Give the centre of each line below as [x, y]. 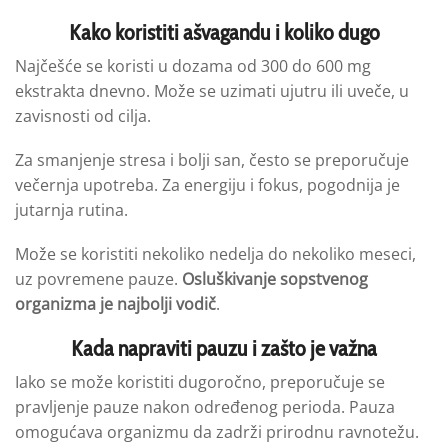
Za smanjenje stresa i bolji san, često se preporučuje [212, 159]
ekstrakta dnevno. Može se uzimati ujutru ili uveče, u [212, 91]
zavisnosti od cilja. [83, 116]
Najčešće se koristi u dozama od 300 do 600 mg [193, 66]
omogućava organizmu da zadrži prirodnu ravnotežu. [217, 432]
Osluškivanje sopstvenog [275, 278]
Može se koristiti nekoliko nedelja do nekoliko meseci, [215, 253]
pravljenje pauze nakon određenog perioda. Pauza [205, 407]
